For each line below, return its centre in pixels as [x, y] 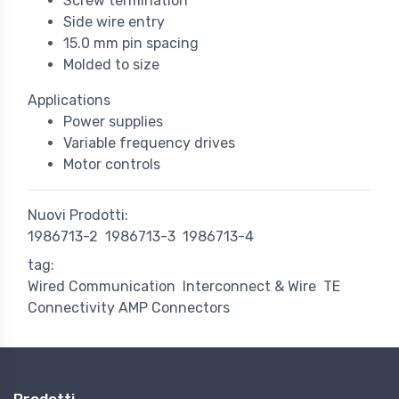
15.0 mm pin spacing [131, 44]
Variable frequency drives [149, 143]
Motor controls [112, 165]
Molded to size [111, 65]
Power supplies [113, 122]
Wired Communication [102, 287]
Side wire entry [114, 22]
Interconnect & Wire [249, 287]
